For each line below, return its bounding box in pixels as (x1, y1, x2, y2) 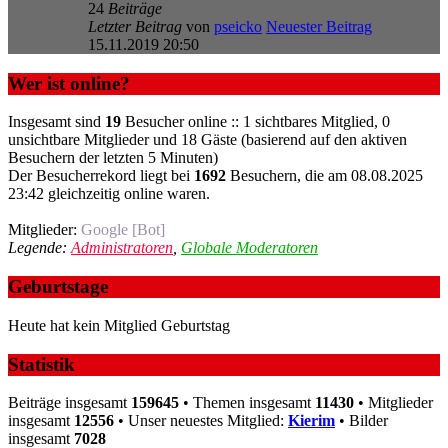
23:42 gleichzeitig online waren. (8, 185, 210, 203)
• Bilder (335, 412, 388, 430)
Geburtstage (8, 276, 108, 298)
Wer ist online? (8, 72, 130, 94)
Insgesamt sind (8, 113, 105, 131)
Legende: (8, 239, 71, 257)
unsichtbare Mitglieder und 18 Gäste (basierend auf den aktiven (8, 131, 407, 149)
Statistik (8, 353, 75, 375)
